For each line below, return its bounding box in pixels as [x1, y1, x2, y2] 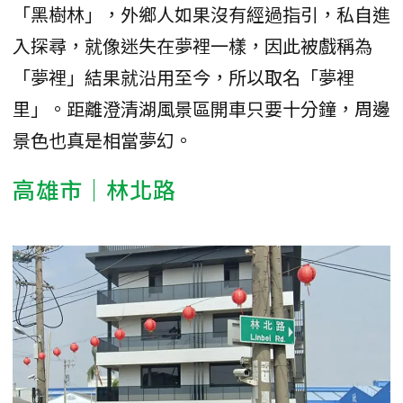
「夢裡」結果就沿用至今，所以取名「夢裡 [13, 64, 354, 91]
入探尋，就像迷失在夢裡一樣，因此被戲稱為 [13, 32, 372, 59]
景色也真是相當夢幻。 [13, 127, 193, 154]
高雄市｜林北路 [13, 173, 176, 206]
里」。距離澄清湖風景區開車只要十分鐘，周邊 [13, 95, 390, 122]
